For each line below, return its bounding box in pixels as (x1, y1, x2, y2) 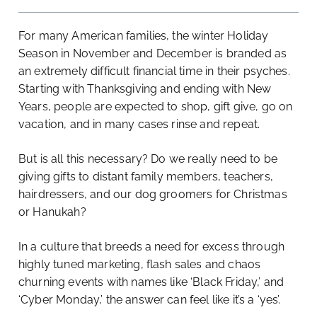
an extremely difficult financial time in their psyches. (18, 64, 290, 79)
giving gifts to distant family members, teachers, (18, 170, 273, 184)
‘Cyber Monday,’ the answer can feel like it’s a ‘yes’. (18, 293, 281, 307)
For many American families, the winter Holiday (18, 29, 269, 43)
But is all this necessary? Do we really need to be (18, 152, 278, 166)
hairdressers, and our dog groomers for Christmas (18, 188, 287, 202)
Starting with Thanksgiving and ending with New (18, 82, 272, 96)
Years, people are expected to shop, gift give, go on (18, 100, 293, 114)
